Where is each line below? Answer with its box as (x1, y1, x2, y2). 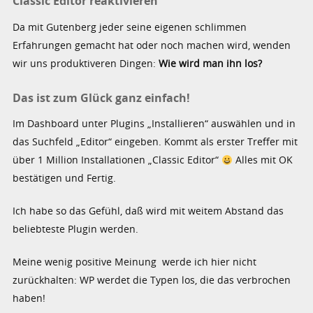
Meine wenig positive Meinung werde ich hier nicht (13, 255, 257, 269)
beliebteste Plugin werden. (13, 222, 139, 236)
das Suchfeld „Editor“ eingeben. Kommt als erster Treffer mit (13, 135, 298, 149)
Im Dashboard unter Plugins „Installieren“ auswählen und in (13, 117, 296, 131)
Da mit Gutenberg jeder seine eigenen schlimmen (13, 20, 247, 34)
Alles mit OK (233, 153, 293, 167)
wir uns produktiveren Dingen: (13, 56, 159, 70)
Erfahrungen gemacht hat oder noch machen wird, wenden (13, 38, 291, 52)
